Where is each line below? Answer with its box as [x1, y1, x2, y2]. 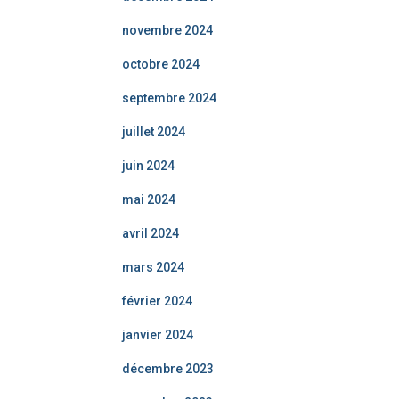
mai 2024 [122, 192, 175, 207]
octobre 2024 [122, 57, 199, 71]
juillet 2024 [122, 125, 185, 139]
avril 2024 [122, 226, 179, 240]
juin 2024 [122, 159, 175, 173]
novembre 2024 [122, 23, 213, 37]
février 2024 [122, 294, 192, 308]
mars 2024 [122, 260, 184, 274]
